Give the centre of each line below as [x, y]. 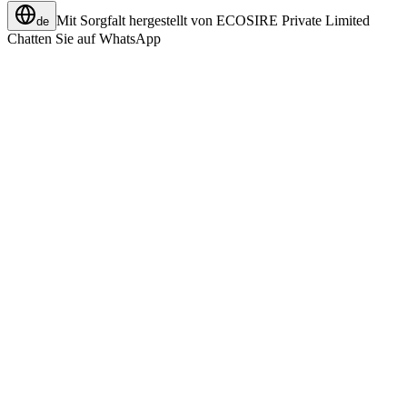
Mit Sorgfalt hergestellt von [134, 21]
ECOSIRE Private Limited [293, 21]
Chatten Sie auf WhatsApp [84, 39]
